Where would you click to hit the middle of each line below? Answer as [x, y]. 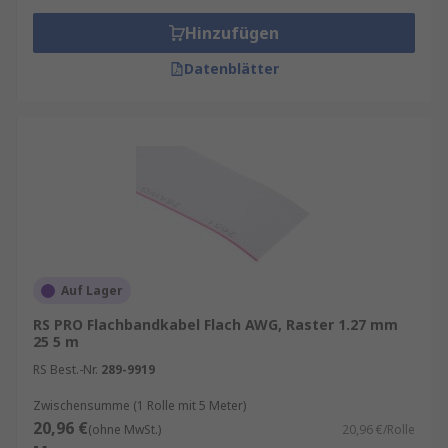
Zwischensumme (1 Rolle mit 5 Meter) [139, 405]
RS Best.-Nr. [65, 369]
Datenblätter [231, 68]
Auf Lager [92, 290]
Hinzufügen [232, 33]
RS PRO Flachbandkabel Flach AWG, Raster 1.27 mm [215, 324]
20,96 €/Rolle [378, 429]
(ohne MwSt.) [124, 429]
